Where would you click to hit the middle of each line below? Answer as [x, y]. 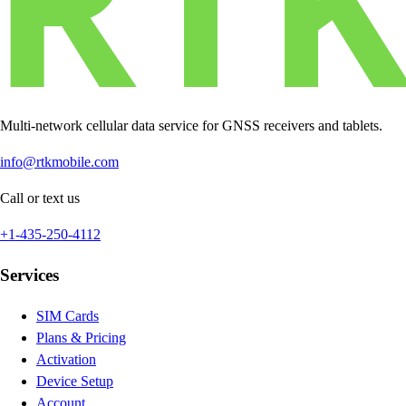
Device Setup [75, 381]
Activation [66, 359]
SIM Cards [68, 315]
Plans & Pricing [81, 337]
